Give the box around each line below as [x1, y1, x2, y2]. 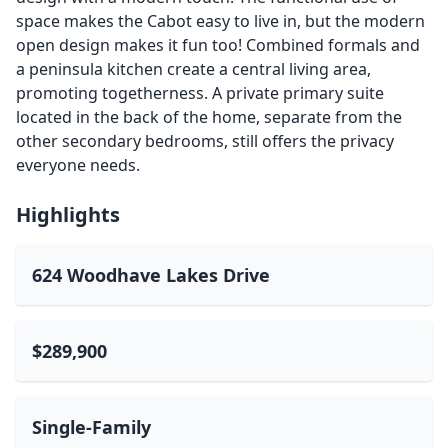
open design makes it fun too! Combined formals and [16, 34, 420, 56]
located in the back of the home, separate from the [16, 106, 402, 128]
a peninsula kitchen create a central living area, [16, 58, 371, 80]
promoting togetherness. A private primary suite [16, 82, 384, 104]
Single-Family [32, 415, 151, 439]
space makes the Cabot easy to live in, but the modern [16, 10, 425, 32]
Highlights [16, 201, 120, 228]
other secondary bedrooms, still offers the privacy [16, 130, 394, 152]
